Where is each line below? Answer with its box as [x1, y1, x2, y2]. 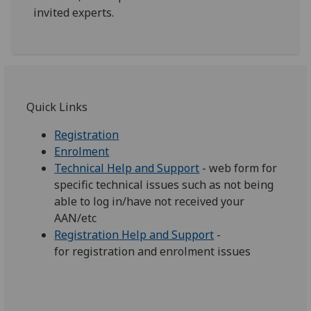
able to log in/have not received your [54, 194, 245, 209]
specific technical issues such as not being [54, 177, 274, 192]
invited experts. [33, 5, 115, 20]
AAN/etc [54, 210, 97, 226]
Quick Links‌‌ [26, 99, 88, 115]
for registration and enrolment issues [54, 244, 251, 259]
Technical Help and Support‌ [54, 160, 200, 176]
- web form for [199, 160, 278, 176]
